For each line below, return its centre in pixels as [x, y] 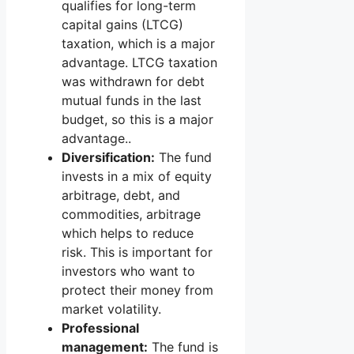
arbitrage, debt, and [121, 196]
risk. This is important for [137, 252]
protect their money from [137, 290]
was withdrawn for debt [133, 82]
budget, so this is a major [137, 120]
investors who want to [128, 271]
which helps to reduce [128, 233]
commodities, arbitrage [131, 215]
